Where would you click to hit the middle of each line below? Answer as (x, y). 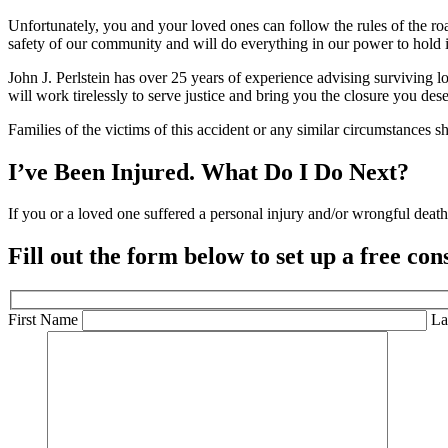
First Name (45, 319)
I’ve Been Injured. (104, 171)
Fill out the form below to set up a (184, 256)
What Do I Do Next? (305, 171)
